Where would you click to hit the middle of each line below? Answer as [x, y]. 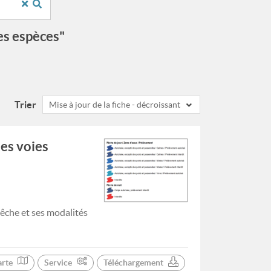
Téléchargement [133, 262]
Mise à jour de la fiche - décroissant [115, 105]
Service [58, 262]
